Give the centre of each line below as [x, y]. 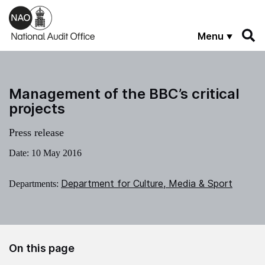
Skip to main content [50, 10]
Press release [36, 132]
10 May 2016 [56, 153]
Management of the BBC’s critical [124, 93]
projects [37, 108]
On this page [42, 248]
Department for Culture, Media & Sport [147, 183]
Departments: [35, 183]
